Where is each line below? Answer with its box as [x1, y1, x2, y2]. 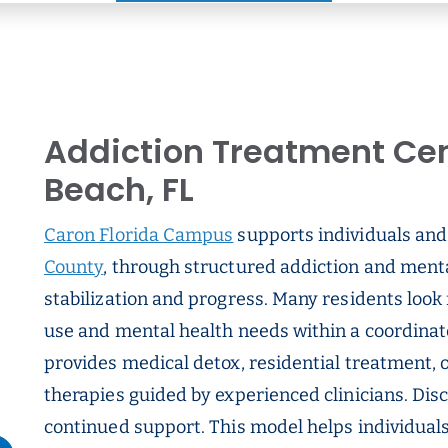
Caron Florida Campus [44, 224, 234, 246]
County [44, 256, 104, 278]
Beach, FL [44, 167, 194, 212]
